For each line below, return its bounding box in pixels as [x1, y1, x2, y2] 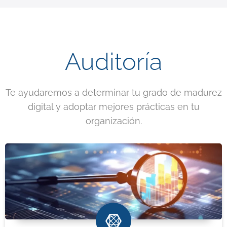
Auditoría [65, 47, 162, 75]
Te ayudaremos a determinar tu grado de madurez [5, 87, 222, 98]
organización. [85, 115, 142, 126]
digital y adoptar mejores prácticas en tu [27, 101, 200, 112]
